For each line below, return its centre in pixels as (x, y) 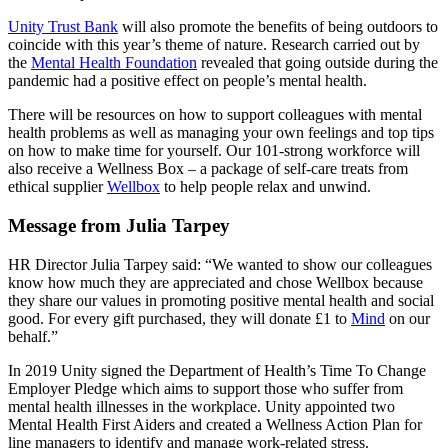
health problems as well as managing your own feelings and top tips (221, 133)
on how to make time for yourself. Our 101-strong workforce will (214, 151)
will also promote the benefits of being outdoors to (278, 27)
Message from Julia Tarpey (119, 225)
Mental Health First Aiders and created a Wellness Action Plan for (215, 424)
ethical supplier (57, 187)
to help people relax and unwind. (265, 187)
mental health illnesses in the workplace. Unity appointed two (201, 406)
